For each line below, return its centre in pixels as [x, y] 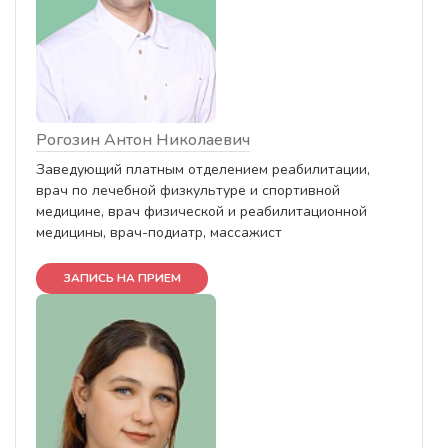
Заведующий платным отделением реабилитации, [203, 169]
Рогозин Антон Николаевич [143, 139]
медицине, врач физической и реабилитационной [201, 211]
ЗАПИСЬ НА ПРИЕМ [122, 277]
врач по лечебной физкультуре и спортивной [188, 190]
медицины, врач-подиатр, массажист [159, 232]
